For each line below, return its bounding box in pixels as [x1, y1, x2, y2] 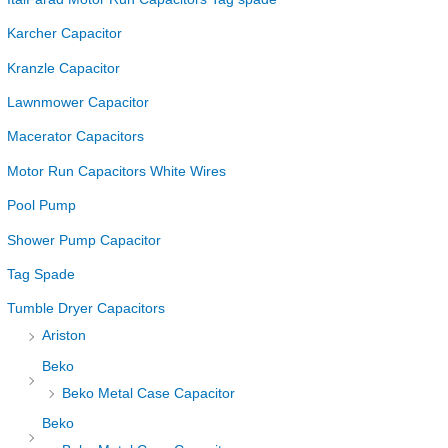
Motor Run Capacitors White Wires [7, 163, 227, 179]
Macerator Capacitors [7, 129, 145, 145]
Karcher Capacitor [7, 26, 123, 42]
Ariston [42, 328, 87, 344]
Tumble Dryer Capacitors [7, 301, 166, 317]
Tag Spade [7, 266, 76, 282]
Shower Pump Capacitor [7, 232, 162, 248]
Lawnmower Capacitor [7, 94, 150, 110]
